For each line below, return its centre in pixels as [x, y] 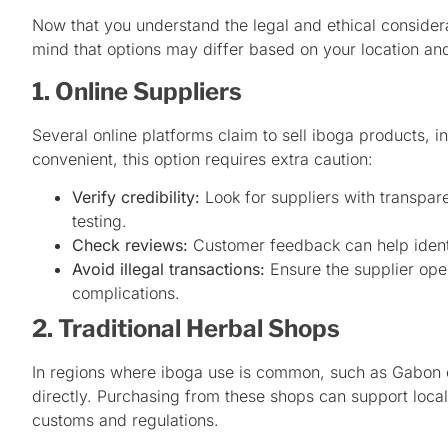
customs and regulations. [125, 420]
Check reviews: [130, 245]
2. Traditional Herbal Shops [186, 329]
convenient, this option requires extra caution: [202, 158]
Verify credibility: [136, 197]
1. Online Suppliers [137, 91]
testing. [99, 221]
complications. [126, 293]
